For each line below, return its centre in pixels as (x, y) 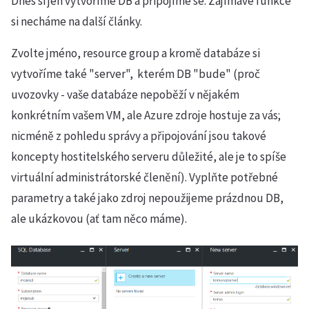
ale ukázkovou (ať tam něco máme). (99, 219)
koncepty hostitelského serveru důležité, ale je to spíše (149, 157)
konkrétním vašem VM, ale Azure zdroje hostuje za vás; (146, 115)
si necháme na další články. (77, 21)
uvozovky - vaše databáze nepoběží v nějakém (125, 94)
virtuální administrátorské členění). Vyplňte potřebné (144, 177)
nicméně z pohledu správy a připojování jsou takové (139, 136)
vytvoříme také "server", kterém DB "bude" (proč (136, 74)
